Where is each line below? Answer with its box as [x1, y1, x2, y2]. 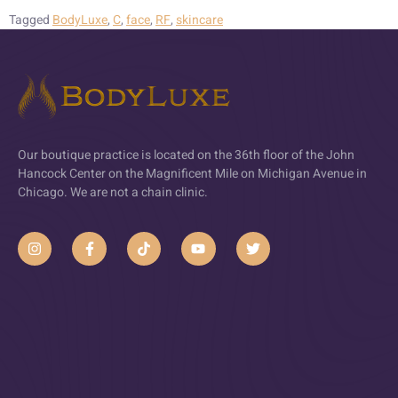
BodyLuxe [52, 11, 107, 30]
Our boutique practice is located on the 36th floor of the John [18, 145, 354, 164]
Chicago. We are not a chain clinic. [18, 182, 208, 202]
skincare [176, 11, 223, 30]
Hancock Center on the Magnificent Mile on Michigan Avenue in [18, 163, 367, 183]
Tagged [9, 11, 52, 30]
